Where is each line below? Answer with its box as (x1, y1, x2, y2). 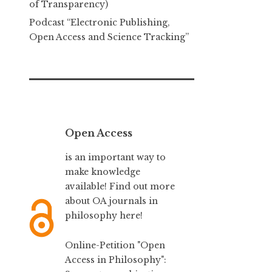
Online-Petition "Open (65, 239, 166, 251)
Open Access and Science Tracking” (29, 31, 189, 42)
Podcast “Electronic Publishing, (29, 16, 170, 28)
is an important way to (65, 152, 166, 163)
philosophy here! (65, 210, 143, 222)
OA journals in (92, 195, 158, 207)
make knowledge (65, 166, 141, 178)
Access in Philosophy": (65, 254, 167, 265)
